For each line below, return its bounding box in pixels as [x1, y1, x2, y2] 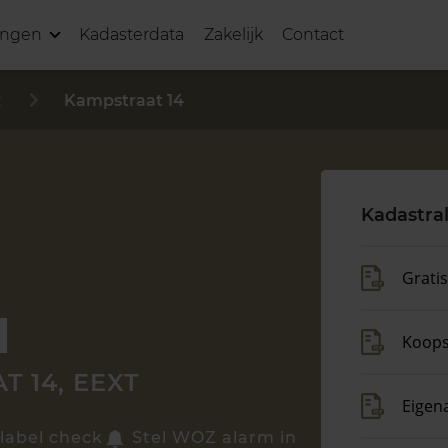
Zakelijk [204, 25, 264, 44]
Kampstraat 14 [64, 90, 184, 110]
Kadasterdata [79, 25, 185, 44]
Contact [282, 25, 345, 44]
